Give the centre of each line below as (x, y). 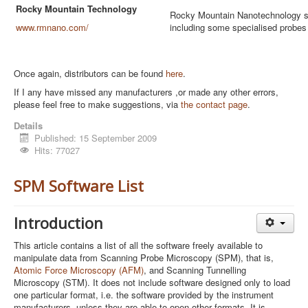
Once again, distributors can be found (90, 73)
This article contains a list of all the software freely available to (138, 245)
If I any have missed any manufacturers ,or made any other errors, (146, 92)
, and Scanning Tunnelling (195, 270)
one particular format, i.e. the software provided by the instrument (144, 295)
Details (28, 125)
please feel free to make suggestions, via (96, 104)
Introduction (58, 223)
